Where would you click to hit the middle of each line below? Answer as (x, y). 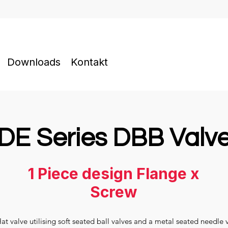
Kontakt (89, 62)
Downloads (34, 62)
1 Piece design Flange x (113, 174)
